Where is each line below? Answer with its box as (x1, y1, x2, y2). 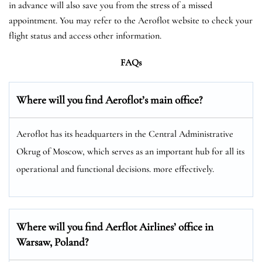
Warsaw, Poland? (16, 235, 88, 249)
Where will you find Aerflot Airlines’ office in (16, 219, 213, 233)
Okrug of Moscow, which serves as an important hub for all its (16, 145, 244, 157)
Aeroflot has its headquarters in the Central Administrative (16, 127, 233, 140)
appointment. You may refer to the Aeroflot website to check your (9, 14, 253, 26)
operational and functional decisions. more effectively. (16, 163, 214, 175)
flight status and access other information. (9, 29, 161, 42)
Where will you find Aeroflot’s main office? (16, 92, 202, 106)
